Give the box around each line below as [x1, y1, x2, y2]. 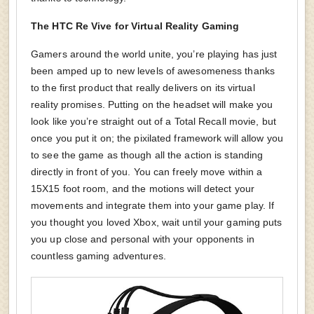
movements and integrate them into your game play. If [31, 200, 275, 212]
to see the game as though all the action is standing [31, 149, 264, 161]
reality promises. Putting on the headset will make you [31, 99, 273, 111]
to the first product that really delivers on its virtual [31, 82, 255, 94]
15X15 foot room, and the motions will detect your [31, 183, 254, 195]
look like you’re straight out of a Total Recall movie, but [31, 116, 276, 128]
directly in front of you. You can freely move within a [31, 166, 263, 178]
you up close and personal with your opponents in [31, 233, 254, 245]
